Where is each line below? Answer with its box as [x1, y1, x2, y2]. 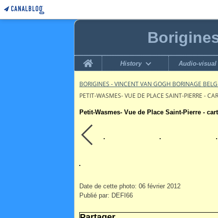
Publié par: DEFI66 [79, 192, 133, 199]
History [120, 59, 142, 67]
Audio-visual [179, 59, 217, 67]
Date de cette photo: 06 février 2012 [79, 182, 181, 190]
